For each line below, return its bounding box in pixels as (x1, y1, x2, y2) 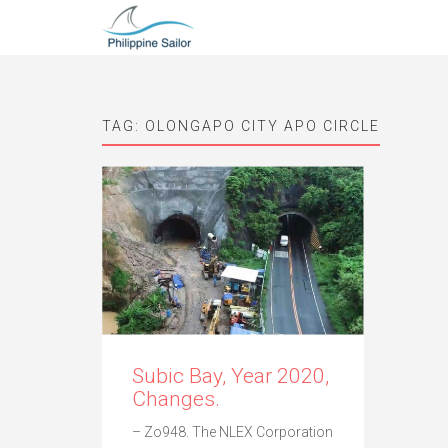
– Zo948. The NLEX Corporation (132, 423, 333, 440)
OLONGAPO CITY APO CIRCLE (145, 118, 380, 134)
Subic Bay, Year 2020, (132, 363, 329, 388)
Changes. (132, 386, 220, 411)
